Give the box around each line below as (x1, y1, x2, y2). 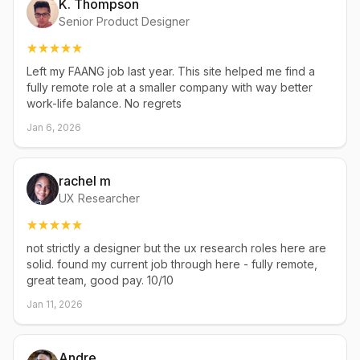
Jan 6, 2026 (27, 121, 81, 133)
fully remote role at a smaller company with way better (27, 80, 313, 94)
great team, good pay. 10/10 (27, 273, 174, 287)
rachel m (59, 173, 111, 189)
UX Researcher (59, 191, 140, 205)
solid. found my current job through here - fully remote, (27, 257, 317, 271)
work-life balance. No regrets (27, 96, 182, 110)
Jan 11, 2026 (27, 298, 83, 310)
